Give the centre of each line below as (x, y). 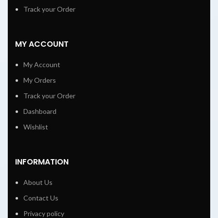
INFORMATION (42, 162)
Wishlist (36, 127)
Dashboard (40, 111)
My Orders (40, 80)
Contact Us (41, 198)
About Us (38, 182)
